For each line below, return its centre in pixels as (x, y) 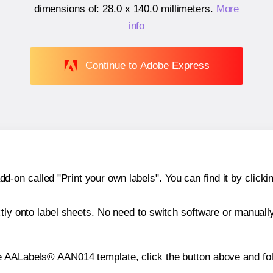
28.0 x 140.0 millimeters (156, 9)
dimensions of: (68, 9)
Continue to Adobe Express (147, 65)
